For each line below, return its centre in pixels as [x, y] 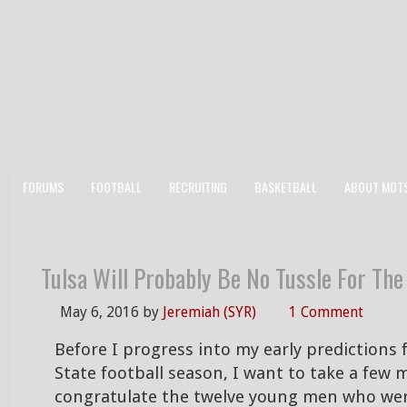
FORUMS [43, 187]
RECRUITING [198, 187]
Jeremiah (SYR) [209, 312]
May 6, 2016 [99, 312]
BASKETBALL [286, 187]
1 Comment [326, 312]
